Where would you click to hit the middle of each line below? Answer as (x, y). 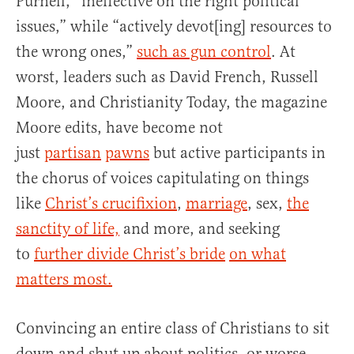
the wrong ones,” (76, 51)
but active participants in (237, 153)
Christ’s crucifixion (111, 203)
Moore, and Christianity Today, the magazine (171, 102)
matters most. (64, 279)
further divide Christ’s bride (130, 254)
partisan (73, 153)
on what (258, 254)
